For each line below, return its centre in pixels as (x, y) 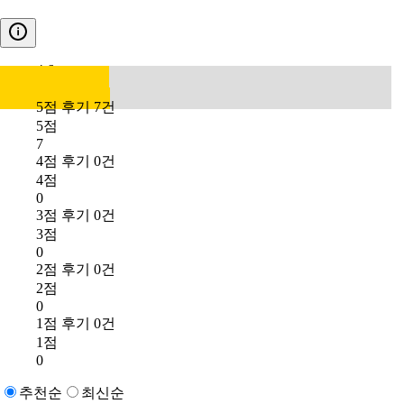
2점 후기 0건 (76, 269)
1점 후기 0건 (76, 323)
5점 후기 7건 (76, 106)
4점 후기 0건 (76, 161)
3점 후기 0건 (76, 215)
